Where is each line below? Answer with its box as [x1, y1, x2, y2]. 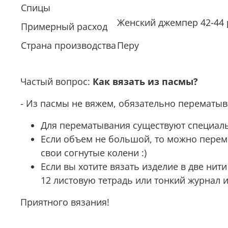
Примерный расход [21, 20, 107, 33]
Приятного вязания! [20, 196, 109, 209]
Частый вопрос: [20, 75, 93, 88]
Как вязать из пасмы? [93, 75, 198, 88]
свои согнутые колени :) [41, 147, 147, 159]
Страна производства [21, 39, 116, 52]
